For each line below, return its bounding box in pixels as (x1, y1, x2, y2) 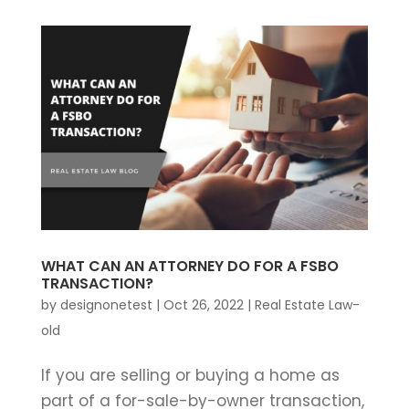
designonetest (59, 295, 152, 314)
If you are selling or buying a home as (40, 363, 340, 386)
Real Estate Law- (254, 295, 360, 314)
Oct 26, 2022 (163, 295, 244, 314)
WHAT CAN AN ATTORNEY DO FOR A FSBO (40, 255, 339, 277)
